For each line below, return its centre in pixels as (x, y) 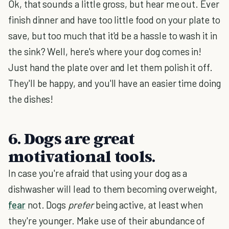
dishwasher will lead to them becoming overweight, (113, 189)
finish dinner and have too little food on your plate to (114, 20)
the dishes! (31, 99)
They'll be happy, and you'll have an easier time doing (114, 83)
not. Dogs (47, 205)
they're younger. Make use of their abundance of (107, 221)
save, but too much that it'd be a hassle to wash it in (113, 36)
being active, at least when (148, 205)
